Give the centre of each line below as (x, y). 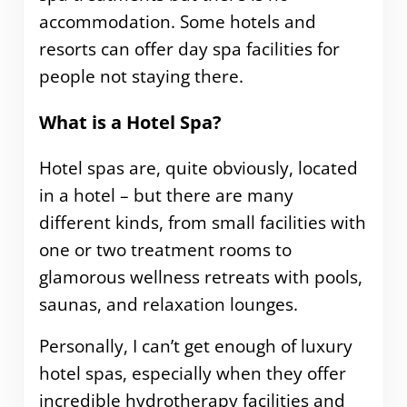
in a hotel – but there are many (166, 195)
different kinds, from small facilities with (202, 222)
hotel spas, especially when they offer (192, 373)
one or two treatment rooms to (165, 249)
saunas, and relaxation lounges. (168, 304)
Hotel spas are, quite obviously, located (198, 168)
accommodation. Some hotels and (177, 21)
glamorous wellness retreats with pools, (200, 277)
